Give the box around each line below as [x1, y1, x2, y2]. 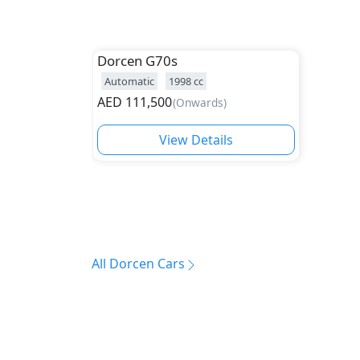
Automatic [104, 73, 154, 88]
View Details [158, 130, 233, 149]
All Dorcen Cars [92, 255, 185, 272]
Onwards [176, 94, 224, 110]
